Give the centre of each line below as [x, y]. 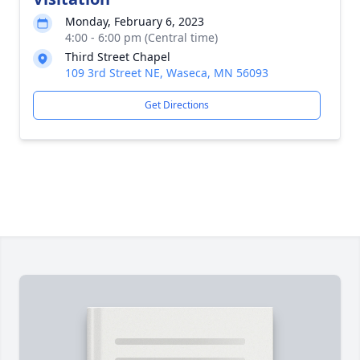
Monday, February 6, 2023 [135, 21]
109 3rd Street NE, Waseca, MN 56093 [167, 73]
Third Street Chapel [118, 57]
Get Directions [177, 105]
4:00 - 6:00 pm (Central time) [141, 37]
